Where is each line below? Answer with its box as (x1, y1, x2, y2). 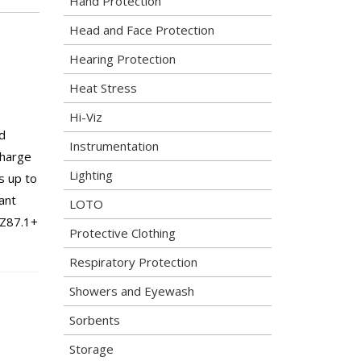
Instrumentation (68, 138, 159, 154)
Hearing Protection (68, 51, 176, 67)
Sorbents (68, 312, 120, 328)
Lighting (68, 167, 113, 183)
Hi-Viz (68, 109, 102, 125)
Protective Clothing (68, 225, 176, 241)
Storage (68, 341, 114, 357)
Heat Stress (68, 80, 137, 96)
